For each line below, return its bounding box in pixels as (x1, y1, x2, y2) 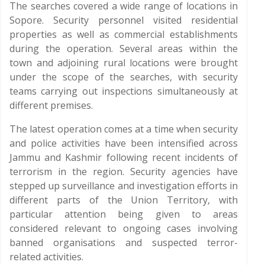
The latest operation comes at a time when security (9, 122, 238, 135)
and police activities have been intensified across (9, 137, 238, 150)
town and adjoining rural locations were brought (9, 56, 238, 69)
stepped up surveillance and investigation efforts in (9, 179, 238, 192)
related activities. (9, 250, 83, 263)
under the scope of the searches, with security (9, 70, 238, 83)
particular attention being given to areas (9, 208, 238, 221)
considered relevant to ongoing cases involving (9, 222, 238, 235)
